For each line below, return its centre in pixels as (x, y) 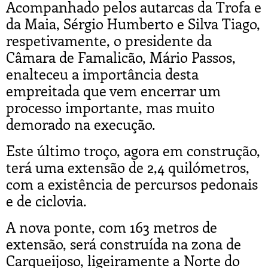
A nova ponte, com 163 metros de (112, 226)
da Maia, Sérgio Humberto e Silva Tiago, (133, 23)
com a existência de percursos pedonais (132, 183)
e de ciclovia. (46, 200)
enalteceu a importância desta (102, 73)
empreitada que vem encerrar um (113, 90)
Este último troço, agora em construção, (133, 150)
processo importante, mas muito (110, 107)
